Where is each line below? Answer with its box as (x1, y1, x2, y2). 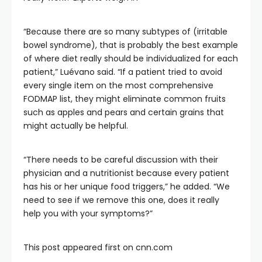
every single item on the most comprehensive (23, 80, 213, 91)
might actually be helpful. (23, 120, 128, 132)
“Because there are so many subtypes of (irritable (23, 26, 227, 37)
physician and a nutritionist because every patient (23, 167, 229, 179)
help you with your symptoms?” (23, 208, 153, 219)
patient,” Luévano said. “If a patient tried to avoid (23, 66, 222, 78)
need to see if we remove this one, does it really (23, 194, 219, 206)
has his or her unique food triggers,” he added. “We (23, 181, 230, 192)
